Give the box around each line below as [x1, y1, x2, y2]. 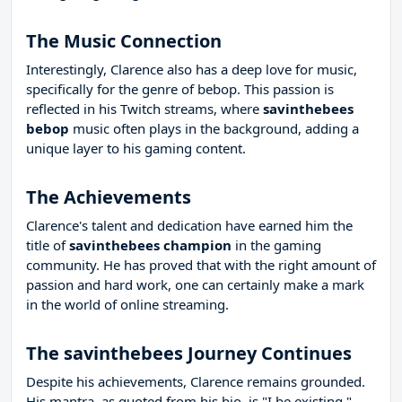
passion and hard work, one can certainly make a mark [26, 275, 364, 294]
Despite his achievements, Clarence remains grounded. [26, 372, 365, 391]
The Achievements [26, 185, 191, 210]
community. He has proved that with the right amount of [26, 256, 376, 275]
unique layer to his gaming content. [26, 139, 246, 158]
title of [26, 236, 69, 255]
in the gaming [232, 236, 321, 255]
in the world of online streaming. [26, 295, 229, 314]
